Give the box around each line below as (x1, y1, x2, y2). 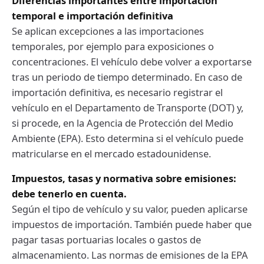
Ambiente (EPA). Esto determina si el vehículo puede (12, 131, 243, 145)
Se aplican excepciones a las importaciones (12, 24, 204, 38)
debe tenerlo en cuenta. (12, 186, 127, 200)
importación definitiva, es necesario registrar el (12, 85, 223, 99)
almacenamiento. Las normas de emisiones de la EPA (12, 247, 248, 262)
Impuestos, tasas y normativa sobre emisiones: (12, 171, 236, 185)
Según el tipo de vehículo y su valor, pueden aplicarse (12, 202, 247, 216)
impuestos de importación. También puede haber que (12, 217, 252, 231)
